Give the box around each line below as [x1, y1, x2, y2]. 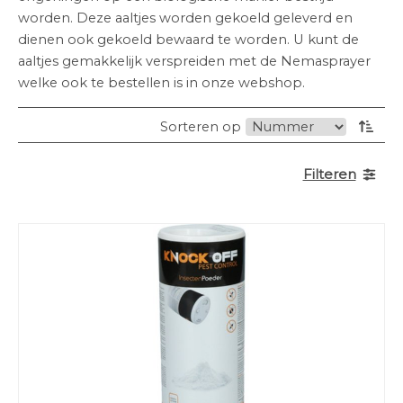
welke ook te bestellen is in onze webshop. [18, 75, 309, 91]
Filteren [302, 166, 356, 183]
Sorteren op [159, 119, 241, 135]
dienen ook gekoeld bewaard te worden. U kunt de [18, 31, 359, 48]
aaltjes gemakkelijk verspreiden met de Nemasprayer [18, 53, 371, 69]
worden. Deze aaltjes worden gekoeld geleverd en [18, 10, 353, 26]
